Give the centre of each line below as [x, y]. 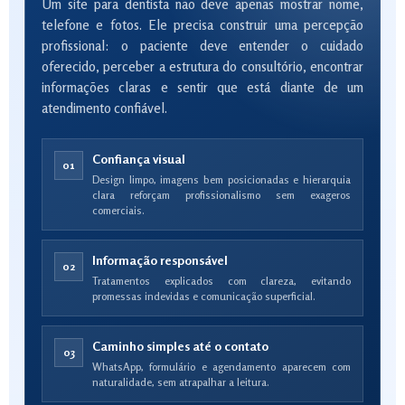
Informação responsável [160, 260]
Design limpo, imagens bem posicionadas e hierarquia [221, 179]
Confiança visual [139, 159]
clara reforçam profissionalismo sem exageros [221, 195]
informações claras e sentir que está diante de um [202, 87]
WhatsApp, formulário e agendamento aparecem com [221, 367]
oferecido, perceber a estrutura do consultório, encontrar [202, 66]
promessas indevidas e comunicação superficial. [204, 296]
